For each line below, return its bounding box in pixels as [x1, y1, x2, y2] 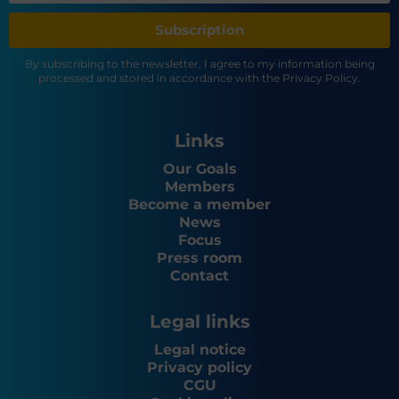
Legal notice [153, 341, 246, 359]
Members [164, 178, 235, 196]
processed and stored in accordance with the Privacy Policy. [38, 71, 361, 85]
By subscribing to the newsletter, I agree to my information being [24, 57, 375, 71]
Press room [157, 249, 242, 267]
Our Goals [162, 160, 237, 178]
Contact [170, 267, 229, 285]
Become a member [128, 196, 271, 214]
